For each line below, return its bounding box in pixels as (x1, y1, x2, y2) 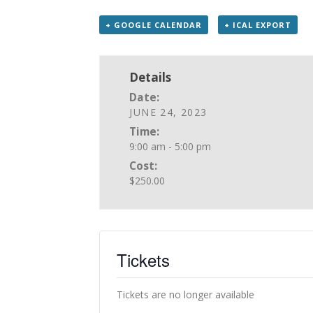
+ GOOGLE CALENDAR (105, 20, 202, 30)
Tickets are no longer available (117, 288, 254, 302)
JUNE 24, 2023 (129, 105, 208, 119)
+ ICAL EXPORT (224, 20, 291, 30)
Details (129, 69, 172, 85)
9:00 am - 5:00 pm (129, 140, 212, 154)
